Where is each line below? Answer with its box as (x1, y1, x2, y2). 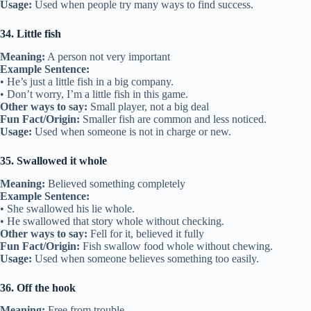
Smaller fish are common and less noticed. (80, 112, 267, 125)
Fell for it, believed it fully (87, 227, 204, 239)
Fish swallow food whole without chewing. (80, 239, 273, 252)
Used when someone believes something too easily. (32, 252, 259, 264)
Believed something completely (45, 177, 185, 190)
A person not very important (45, 50, 170, 62)
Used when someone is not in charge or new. (32, 125, 231, 137)
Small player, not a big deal (87, 100, 209, 112)
